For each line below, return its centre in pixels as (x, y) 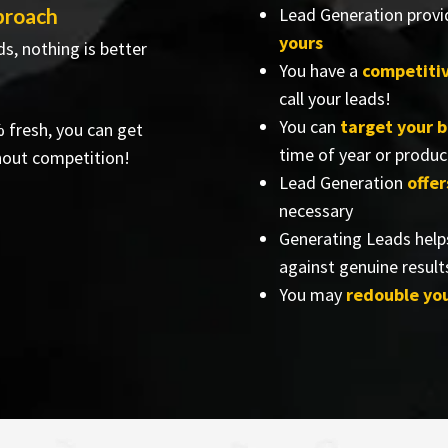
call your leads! (335, 98)
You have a (320, 70)
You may (312, 294)
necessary (316, 210)
